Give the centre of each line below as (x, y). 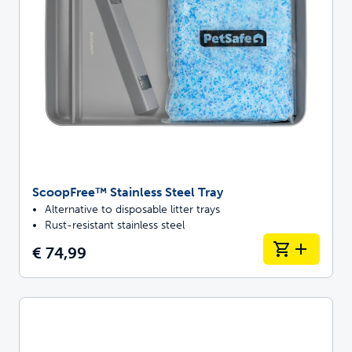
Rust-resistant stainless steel (115, 225)
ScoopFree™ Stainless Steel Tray (128, 192)
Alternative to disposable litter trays (132, 209)
